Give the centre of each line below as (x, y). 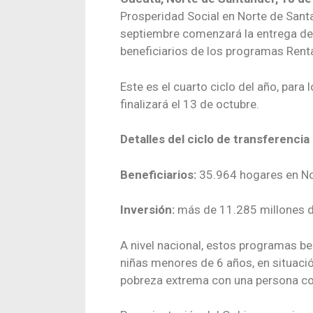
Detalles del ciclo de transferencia (215, 139)
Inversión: (147, 210)
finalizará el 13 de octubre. (190, 104)
